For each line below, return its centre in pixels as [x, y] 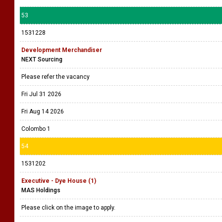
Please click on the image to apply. [69, 208]
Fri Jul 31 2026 [41, 94]
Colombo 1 [36, 129]
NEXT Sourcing [42, 59]
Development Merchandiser [62, 50]
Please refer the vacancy [56, 77]
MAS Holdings [41, 190]
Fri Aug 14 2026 [43, 111]
